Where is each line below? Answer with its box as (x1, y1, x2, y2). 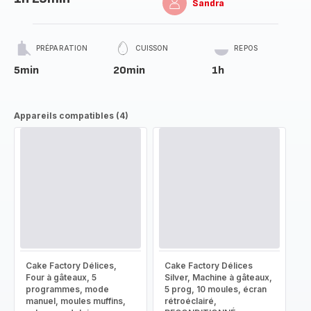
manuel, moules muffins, (26, 296, 126, 306)
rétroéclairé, (165, 296, 217, 306)
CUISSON (135, 44, 169, 52)
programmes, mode (26, 284, 109, 294)
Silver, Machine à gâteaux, (165, 272, 272, 283)
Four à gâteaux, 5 (26, 272, 96, 283)
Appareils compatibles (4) (14, 110, 128, 121)
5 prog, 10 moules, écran (165, 284, 267, 294)
